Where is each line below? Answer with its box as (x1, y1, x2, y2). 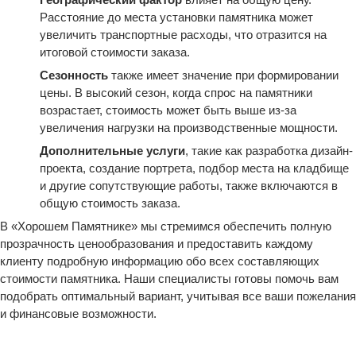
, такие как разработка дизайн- (185, 144, 353, 157)
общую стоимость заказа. (40, 196, 180, 210)
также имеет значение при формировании (108, 68, 339, 82)
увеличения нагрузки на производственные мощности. (40, 121, 338, 134)
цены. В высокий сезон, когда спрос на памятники (40, 86, 312, 99)
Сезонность (40, 68, 108, 82)
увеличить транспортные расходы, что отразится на (40, 28, 327, 41)
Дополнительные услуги (40, 144, 185, 157)
